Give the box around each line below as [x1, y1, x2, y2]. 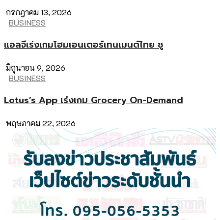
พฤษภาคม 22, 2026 [4, 117, 76, 128]
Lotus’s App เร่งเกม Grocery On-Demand [4, 93, 183, 107]
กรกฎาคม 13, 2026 [4, 7, 72, 17]
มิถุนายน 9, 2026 [4, 62, 65, 73]
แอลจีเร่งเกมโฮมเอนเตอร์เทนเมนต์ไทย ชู [4, 37, 164, 52]
